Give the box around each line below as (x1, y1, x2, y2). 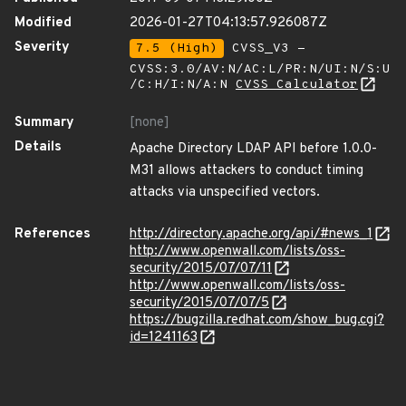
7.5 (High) (136, 41, 217, 56)
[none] (130, 114, 169, 131)
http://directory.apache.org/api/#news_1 (130, 226, 372, 243)
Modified (14, 14, 72, 32)
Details (14, 139, 62, 156)
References (14, 226, 91, 243)
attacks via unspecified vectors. (130, 184, 320, 201)
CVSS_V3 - (224, 41, 305, 56)
